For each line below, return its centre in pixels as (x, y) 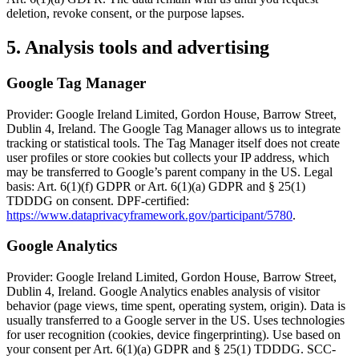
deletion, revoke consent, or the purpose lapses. (125, 14)
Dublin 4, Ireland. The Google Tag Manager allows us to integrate (173, 128)
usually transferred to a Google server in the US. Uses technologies (175, 321)
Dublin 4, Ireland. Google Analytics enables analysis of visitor (163, 292)
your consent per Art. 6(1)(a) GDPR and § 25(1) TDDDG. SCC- (171, 349)
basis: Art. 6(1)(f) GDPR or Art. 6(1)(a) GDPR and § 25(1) (156, 186)
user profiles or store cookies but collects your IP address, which (168, 157)
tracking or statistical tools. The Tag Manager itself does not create (173, 143)
